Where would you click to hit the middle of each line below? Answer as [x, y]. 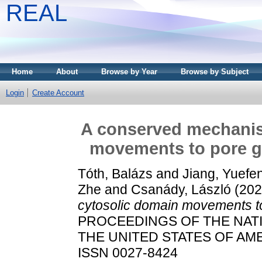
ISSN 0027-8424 [128, 252]
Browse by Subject [215, 72]
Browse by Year [129, 72]
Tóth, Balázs [115, 173]
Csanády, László [181, 189]
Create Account [58, 93]
